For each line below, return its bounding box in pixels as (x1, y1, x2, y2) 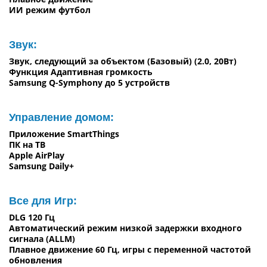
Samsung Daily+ (9, 160, 74, 172)
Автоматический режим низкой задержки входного (9, 222, 242, 234)
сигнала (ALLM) (9, 232, 75, 244)
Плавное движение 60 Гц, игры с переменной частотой (9, 243, 251, 255)
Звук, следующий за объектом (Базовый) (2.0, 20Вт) (9, 55, 237, 67)
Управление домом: (9, 111, 114, 123)
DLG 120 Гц (9, 211, 55, 223)
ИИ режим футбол (9, 4, 91, 15)
